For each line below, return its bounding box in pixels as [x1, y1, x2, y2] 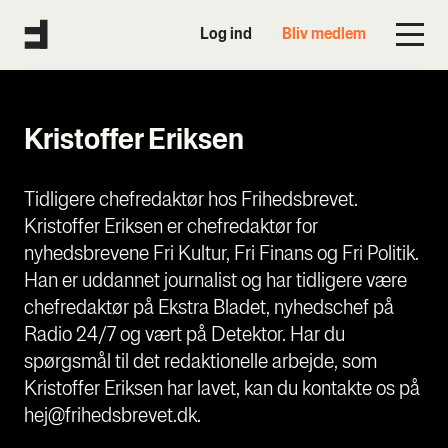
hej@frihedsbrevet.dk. [24, 406, 201, 427]
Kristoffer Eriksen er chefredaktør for [24, 217, 318, 238]
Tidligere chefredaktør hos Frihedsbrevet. [24, 190, 358, 211]
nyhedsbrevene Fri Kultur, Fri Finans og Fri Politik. [24, 244, 419, 265]
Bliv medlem [282, 26, 366, 43]
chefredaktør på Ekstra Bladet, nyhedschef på [24, 298, 394, 319]
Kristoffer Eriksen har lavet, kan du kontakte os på [24, 379, 420, 400]
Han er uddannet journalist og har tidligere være [24, 271, 407, 292]
